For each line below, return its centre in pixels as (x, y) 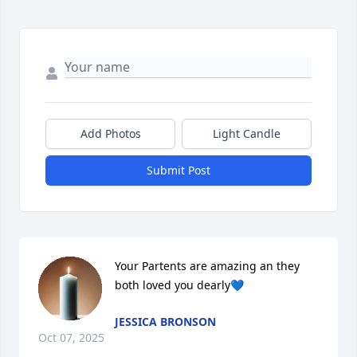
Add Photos (110, 133)
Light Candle (247, 133)
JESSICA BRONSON (165, 321)
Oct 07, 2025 (71, 337)
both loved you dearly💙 (179, 284)
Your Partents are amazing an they (207, 265)
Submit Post (178, 170)
